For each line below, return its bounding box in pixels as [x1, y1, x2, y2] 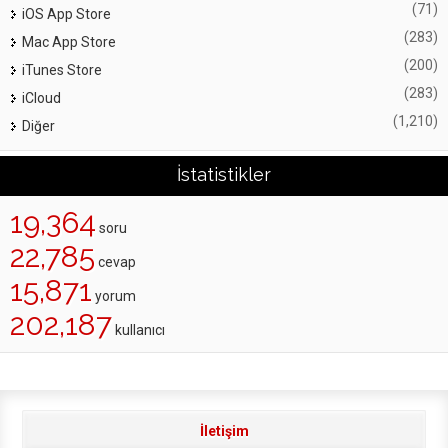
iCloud [22, 90, 61, 106]
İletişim [199, 423, 249, 439]
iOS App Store [22, 6, 111, 22]
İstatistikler [177, 164, 271, 185]
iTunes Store [22, 62, 102, 78]
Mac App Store [22, 34, 116, 50]
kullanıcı [112, 322, 165, 338]
